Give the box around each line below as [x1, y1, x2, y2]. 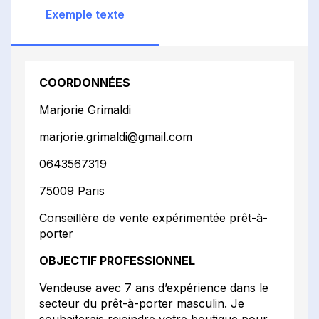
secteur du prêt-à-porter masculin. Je [39, 296, 244, 310]
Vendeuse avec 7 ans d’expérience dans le [39, 280, 268, 295]
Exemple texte [46, 6, 125, 21]
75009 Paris [39, 183, 105, 198]
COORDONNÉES [39, 75, 130, 90]
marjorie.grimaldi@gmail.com [39, 129, 192, 144]
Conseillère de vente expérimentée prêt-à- [39, 210, 268, 225]
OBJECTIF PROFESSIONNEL [39, 253, 195, 268]
